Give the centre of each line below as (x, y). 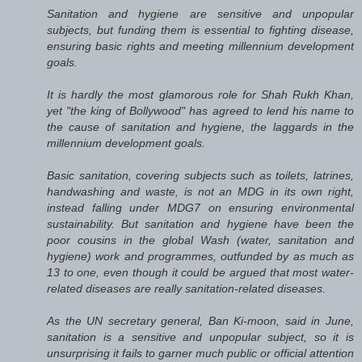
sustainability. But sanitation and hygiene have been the (200, 223)
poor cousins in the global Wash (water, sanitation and (200, 240)
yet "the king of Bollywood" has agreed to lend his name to (200, 110)
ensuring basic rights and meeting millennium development (200, 46)
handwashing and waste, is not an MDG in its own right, (200, 191)
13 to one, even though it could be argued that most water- (200, 272)
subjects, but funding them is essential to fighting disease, (200, 29)
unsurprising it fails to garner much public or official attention (200, 353)
